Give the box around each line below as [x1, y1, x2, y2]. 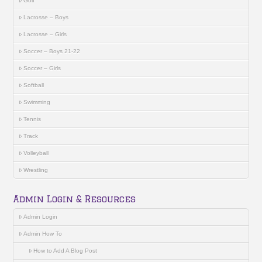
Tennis [23, 116, 41, 123]
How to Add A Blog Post [33, 247, 97, 254]
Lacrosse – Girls [23, 31, 67, 38]
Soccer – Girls [23, 65, 61, 72]
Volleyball [23, 150, 49, 157]
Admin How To [23, 230, 62, 237]
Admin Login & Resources [13, 194, 136, 205]
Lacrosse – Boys [23, 14, 68, 21]
